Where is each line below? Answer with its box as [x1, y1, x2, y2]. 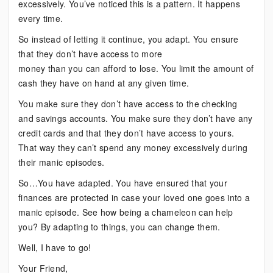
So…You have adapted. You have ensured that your [18, 177, 228, 189]
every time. [18, 12, 63, 24]
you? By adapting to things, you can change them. [18, 221, 221, 233]
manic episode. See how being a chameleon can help [18, 206, 233, 218]
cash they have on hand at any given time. [18, 77, 190, 89]
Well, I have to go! [18, 241, 91, 253]
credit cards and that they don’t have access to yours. [18, 127, 235, 139]
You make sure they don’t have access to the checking [18, 97, 238, 110]
